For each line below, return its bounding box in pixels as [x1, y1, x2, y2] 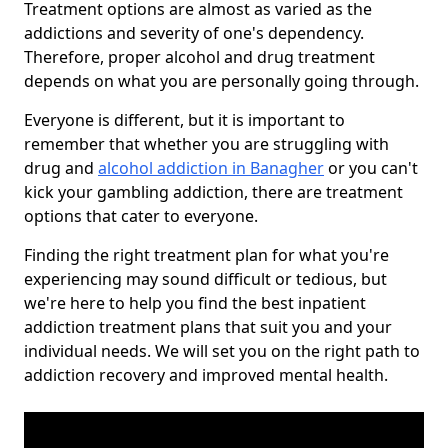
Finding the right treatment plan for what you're [24, 244, 389, 266]
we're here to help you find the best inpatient [24, 292, 366, 314]
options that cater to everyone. [24, 205, 258, 227]
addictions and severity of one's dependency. [24, 22, 364, 44]
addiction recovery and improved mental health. [24, 364, 388, 386]
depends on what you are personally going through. [24, 70, 419, 92]
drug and [24, 157, 98, 179]
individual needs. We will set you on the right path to [24, 340, 420, 362]
